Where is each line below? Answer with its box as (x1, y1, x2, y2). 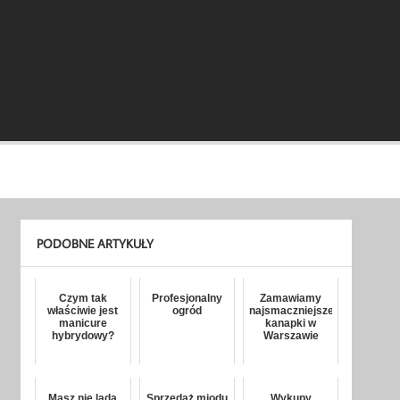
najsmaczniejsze (248, 304, 334, 318)
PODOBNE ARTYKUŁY (36, 235, 154, 253)
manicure (58, 317, 107, 330)
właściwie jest (47, 304, 119, 318)
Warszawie (262, 329, 319, 343)
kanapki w (265, 317, 317, 330)
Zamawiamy (260, 292, 322, 305)
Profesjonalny (151, 292, 222, 305)
